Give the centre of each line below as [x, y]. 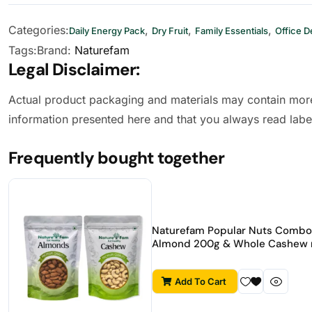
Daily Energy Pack [107, 31]
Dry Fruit [170, 31]
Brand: [56, 50]
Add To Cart [201, 282]
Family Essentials [232, 31]
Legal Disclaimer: [74, 70]
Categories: [39, 30]
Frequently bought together [117, 158]
